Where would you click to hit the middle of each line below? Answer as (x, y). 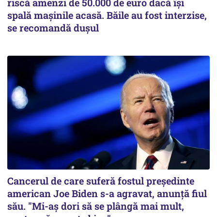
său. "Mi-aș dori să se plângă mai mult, (96, 206)
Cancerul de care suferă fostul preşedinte (101, 180)
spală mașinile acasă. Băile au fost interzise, (107, 15)
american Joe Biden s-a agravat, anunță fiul (107, 193)
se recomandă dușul (53, 27)
